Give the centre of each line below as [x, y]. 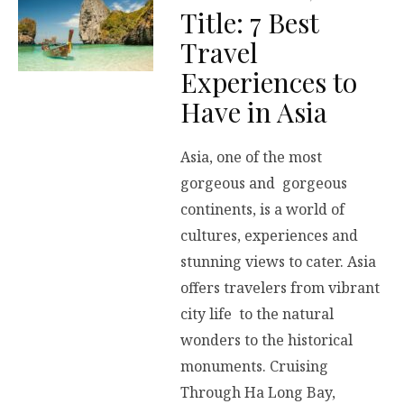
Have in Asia [254, 112]
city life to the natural [257, 313]
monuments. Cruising [254, 366]
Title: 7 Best [249, 23]
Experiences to [269, 83]
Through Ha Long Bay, [258, 392]
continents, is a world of [262, 209]
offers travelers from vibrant [280, 287]
